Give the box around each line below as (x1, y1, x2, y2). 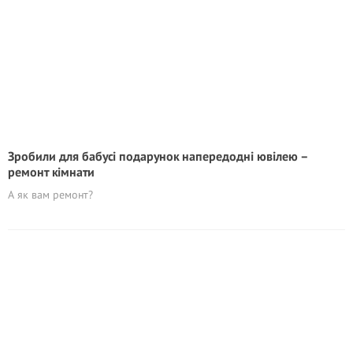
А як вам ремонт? (8, 188, 93, 202)
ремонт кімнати (8, 164, 95, 180)
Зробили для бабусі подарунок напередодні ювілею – (8, 148, 308, 164)
